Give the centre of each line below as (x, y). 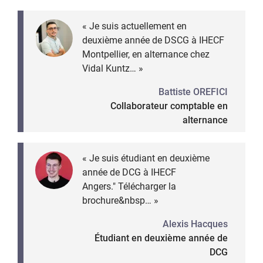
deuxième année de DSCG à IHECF (153, 40)
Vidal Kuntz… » (113, 68)
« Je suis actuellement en (134, 26)
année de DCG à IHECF (129, 172)
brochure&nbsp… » (120, 200)
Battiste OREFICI (193, 92)
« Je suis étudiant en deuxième (146, 158)
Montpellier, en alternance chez (146, 54)
